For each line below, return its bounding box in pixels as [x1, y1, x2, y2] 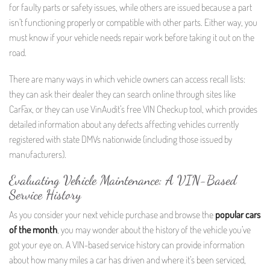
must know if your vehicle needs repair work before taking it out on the [9, 31, 254, 44]
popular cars [215, 209, 260, 221]
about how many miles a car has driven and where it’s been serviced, [9, 254, 246, 266]
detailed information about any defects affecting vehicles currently [9, 118, 239, 130]
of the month [9, 224, 57, 236]
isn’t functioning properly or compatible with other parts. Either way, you [9, 16, 257, 29]
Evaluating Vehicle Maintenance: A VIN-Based [9, 172, 237, 189]
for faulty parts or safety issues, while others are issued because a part [9, 1, 252, 14]
